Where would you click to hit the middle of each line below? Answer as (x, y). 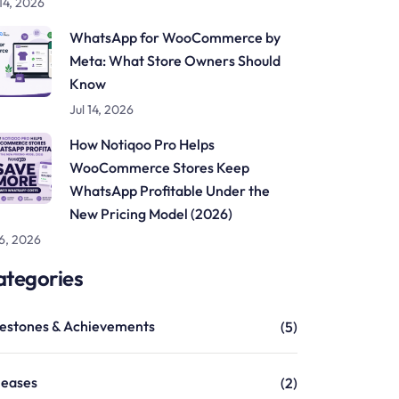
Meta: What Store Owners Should (175, 61)
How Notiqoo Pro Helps (142, 144)
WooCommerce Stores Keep (159, 167)
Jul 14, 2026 (102, 110)
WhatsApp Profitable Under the (170, 191)
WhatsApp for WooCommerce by (175, 37)
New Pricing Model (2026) (151, 214)
